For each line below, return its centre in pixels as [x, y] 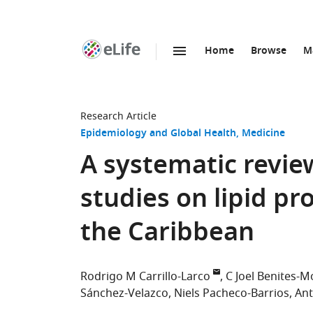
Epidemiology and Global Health [158, 134]
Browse [269, 51]
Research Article [118, 116]
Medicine [263, 134]
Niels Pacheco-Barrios [232, 293]
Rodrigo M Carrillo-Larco [145, 277]
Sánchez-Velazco [124, 293]
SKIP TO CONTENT [162, 66]
